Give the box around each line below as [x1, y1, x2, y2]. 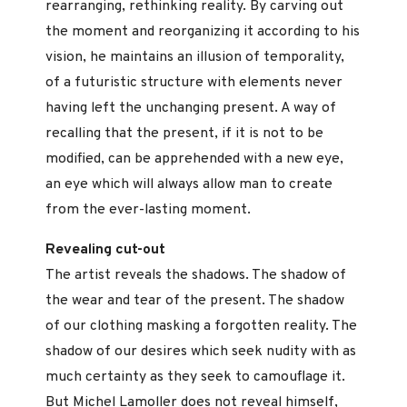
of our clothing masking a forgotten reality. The [45, 316, 357, 335]
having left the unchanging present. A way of [45, 99, 336, 118]
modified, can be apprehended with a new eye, [45, 150, 343, 169]
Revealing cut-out [45, 240, 165, 259]
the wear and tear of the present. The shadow [45, 291, 344, 310]
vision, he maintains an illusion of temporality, [45, 48, 344, 67]
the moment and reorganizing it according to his [45, 23, 360, 42]
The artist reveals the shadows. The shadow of [45, 265, 346, 284]
